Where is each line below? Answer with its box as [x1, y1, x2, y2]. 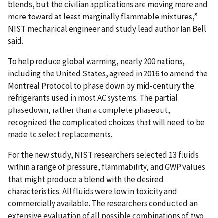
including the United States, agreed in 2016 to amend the [8, 68, 208, 79]
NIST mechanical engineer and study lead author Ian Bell [8, 23, 206, 34]
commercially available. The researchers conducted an [8, 198, 198, 209]
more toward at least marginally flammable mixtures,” [8, 11, 198, 22]
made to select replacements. [8, 128, 112, 140]
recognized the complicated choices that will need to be [8, 116, 205, 127]
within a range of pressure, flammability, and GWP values [8, 161, 205, 172]
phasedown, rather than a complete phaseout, [8, 104, 170, 115]
